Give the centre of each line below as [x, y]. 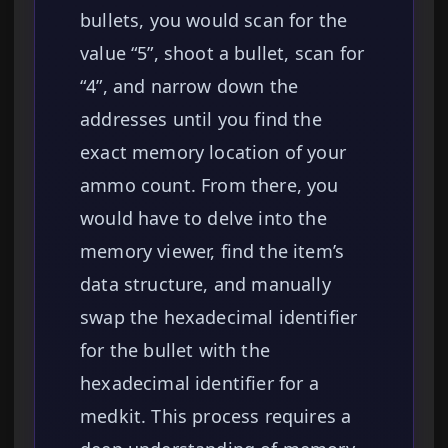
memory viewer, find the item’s [212, 251]
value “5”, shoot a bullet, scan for [222, 53]
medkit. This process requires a [216, 416]
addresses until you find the [201, 119]
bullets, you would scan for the [214, 20]
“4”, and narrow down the [189, 86]
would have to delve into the [203, 218]
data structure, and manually [205, 284]
